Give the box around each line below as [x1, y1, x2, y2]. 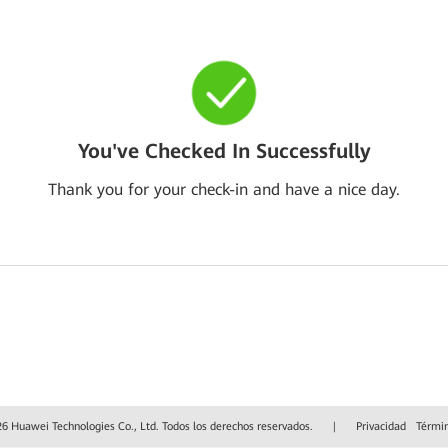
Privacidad [356, 420, 406, 433]
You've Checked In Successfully [77, 139, 371, 163]
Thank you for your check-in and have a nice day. [48, 180, 400, 199]
